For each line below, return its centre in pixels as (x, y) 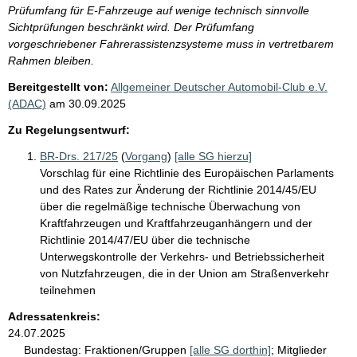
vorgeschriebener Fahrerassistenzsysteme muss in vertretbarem (171, 43)
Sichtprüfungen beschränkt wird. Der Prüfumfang (131, 27)
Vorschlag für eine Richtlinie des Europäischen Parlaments (187, 173)
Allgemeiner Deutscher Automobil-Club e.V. (219, 86)
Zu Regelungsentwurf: (69, 129)
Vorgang (146, 156)
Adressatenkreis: (54, 316)
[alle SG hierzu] (213, 156)
